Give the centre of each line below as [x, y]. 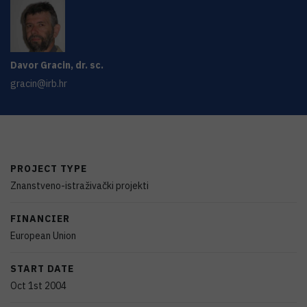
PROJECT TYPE [49, 169]
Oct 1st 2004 [38, 286]
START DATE [42, 269]
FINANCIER [40, 219]
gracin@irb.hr [39, 84]
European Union [43, 236]
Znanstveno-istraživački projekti [79, 186]
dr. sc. [89, 65]
